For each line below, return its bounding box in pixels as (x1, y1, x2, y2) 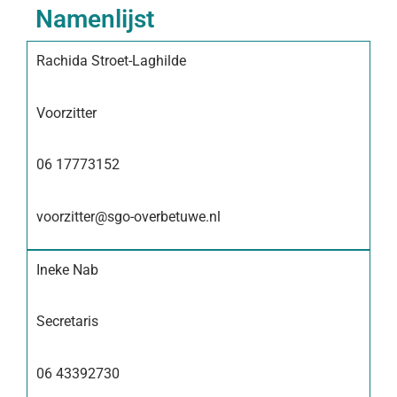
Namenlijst (35, 4, 154, 35)
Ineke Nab (36, 261, 98, 278)
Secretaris (36, 313, 98, 331)
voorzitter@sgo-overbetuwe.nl (36, 207, 221, 225)
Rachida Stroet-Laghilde (36, 52, 186, 70)
